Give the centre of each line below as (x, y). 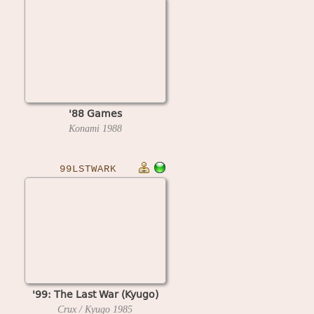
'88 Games (95, 113)
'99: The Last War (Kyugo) (95, 294)
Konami (85, 128)
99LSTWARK (88, 169)
